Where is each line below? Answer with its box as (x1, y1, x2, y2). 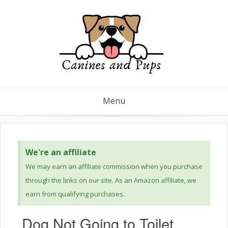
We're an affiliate (25, 147, 96, 158)
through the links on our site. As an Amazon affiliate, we (25, 176, 196, 185)
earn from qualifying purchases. (25, 189, 125, 198)
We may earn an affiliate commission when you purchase (25, 162, 203, 171)
